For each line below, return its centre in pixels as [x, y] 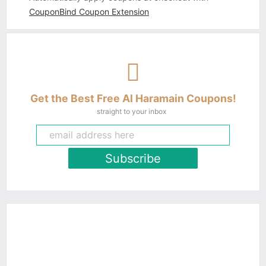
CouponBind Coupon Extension [89, 12]
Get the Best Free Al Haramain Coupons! [133, 98]
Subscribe [133, 158]
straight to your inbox [132, 111]
